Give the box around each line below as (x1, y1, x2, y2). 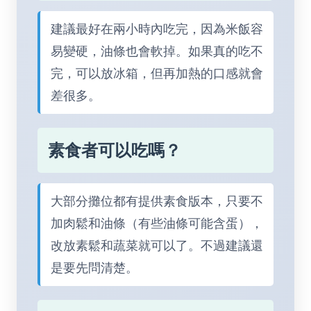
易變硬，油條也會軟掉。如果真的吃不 (51, 44, 263, 58)
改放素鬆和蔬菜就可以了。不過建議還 (51, 238, 263, 253)
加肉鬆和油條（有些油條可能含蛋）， (51, 216, 263, 230)
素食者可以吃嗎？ (48, 140, 181, 160)
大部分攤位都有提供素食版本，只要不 (51, 194, 263, 208)
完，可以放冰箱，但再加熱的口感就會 (51, 66, 263, 81)
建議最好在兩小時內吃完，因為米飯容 (51, 22, 263, 36)
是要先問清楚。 (51, 260, 138, 275)
